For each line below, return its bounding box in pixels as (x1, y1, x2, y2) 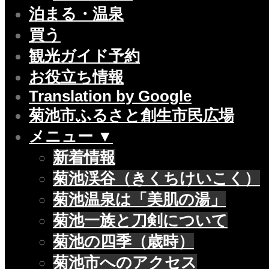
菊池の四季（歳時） (53, 233, 194, 250)
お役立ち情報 (29, 68, 124, 86)
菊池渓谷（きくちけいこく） (53, 170, 260, 187)
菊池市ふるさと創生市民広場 (29, 107, 234, 124)
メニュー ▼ (29, 128, 113, 145)
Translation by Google (29, 88, 192, 105)
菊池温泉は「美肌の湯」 (53, 191, 226, 208)
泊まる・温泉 (29, 5, 124, 23)
